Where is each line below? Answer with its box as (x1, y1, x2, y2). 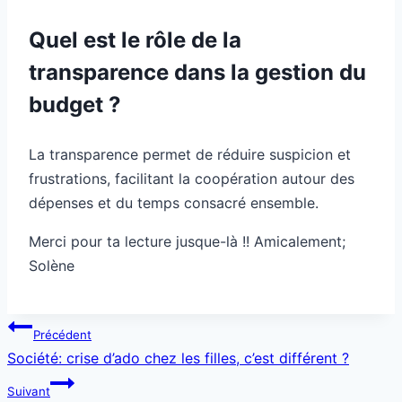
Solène (29, 256, 74, 275)
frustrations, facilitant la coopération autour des (29, 169, 354, 188)
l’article (6, 360, 81, 382)
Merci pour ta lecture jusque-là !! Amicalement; (29, 232, 345, 250)
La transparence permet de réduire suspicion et (29, 144, 351, 163)
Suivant (7, 383, 50, 398)
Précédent (33, 327, 92, 342)
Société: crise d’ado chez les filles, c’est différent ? (7, 348, 349, 367)
